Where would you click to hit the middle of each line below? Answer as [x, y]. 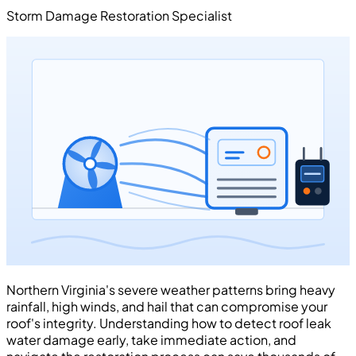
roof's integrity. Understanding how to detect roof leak [169, 323]
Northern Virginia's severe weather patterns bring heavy [171, 289]
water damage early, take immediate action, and [151, 339]
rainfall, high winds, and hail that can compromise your [167, 306]
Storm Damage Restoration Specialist [119, 15]
